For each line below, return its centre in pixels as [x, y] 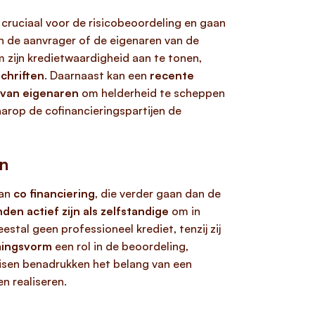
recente [172, 75]
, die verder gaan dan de [158, 193]
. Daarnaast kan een [97, 75]
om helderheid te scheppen [152, 93]
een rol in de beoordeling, [120, 246]
